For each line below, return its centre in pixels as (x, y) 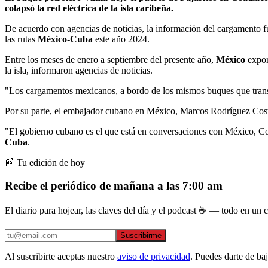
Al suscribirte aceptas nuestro (60, 257)
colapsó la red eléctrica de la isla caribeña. (89, 8)
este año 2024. (121, 39)
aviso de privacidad (154, 257)
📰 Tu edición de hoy (45, 162)
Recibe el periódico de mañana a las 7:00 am (114, 185)
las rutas (21, 39)
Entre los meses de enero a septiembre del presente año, (110, 59)
